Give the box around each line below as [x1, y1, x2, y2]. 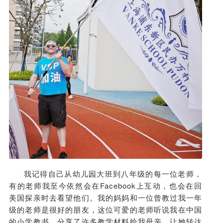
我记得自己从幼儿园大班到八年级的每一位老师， [23, 168, 202, 179]
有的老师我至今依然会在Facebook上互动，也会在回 [9, 180, 202, 191]
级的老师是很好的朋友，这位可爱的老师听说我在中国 [9, 204, 202, 215]
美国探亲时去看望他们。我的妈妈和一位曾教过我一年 [9, 192, 202, 203]
